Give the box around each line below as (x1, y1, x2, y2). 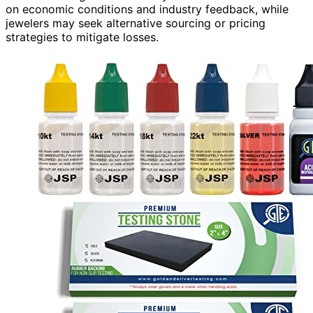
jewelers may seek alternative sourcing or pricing (6, 15, 265, 30)
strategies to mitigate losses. (6, 29, 159, 44)
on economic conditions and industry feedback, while (6, 1, 289, 16)
